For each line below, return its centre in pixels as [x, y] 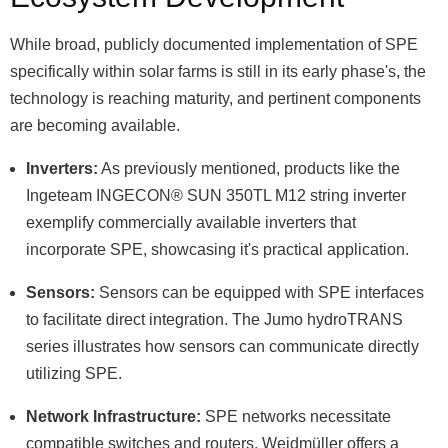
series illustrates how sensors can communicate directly [222, 347]
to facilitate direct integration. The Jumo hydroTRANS [214, 320]
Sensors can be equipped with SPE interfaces [259, 293]
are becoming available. [95, 126]
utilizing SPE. [74, 374]
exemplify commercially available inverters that [191, 223]
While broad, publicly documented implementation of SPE [214, 45]
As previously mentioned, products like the [249, 169]
